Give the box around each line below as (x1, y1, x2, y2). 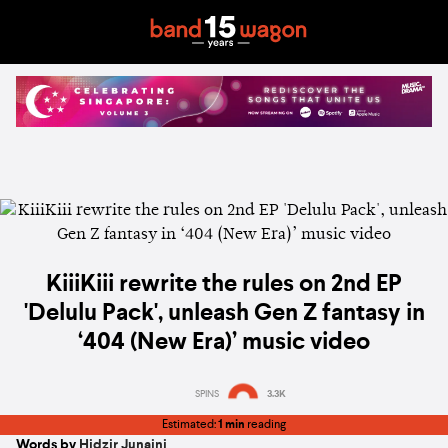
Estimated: (162, 419, 218, 431)
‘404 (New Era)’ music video (78, 331, 370, 356)
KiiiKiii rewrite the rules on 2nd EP (46, 273, 402, 298)
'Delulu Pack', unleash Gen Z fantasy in (23, 302, 425, 327)
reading (245, 419, 286, 431)
